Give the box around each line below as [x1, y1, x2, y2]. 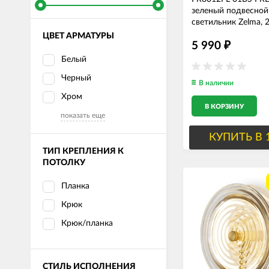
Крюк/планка [61, 219, 113, 228]
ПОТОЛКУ [43, 159, 85, 167]
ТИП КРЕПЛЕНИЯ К [43, 147, 124, 156]
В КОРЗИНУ [205, 103, 244, 110]
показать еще [61, 112, 105, 119]
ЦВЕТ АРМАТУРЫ [43, 32, 114, 40]
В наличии [199, 79, 234, 86]
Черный [61, 74, 91, 82]
